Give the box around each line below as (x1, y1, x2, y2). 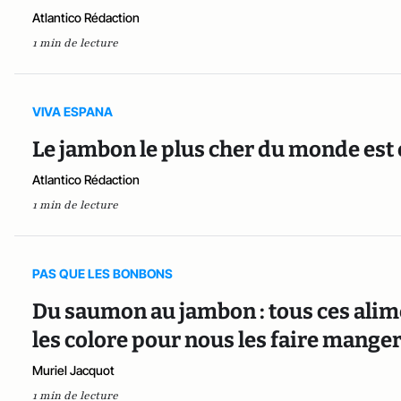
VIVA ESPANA (32, 104, 113, 120)
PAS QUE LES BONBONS (32, 265, 173, 281)
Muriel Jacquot (32, 362, 115, 378)
